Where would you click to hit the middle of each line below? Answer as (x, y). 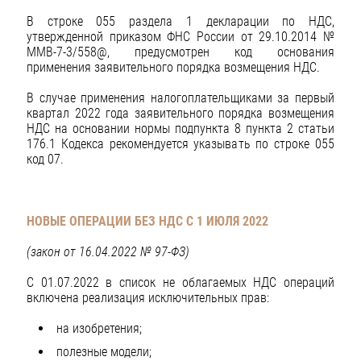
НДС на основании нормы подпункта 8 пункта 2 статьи (180, 129)
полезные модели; (104, 351)
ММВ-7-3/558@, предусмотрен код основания (180, 52)
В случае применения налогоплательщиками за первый (180, 98)
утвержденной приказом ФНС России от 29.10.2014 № (180, 37)
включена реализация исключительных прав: (148, 298)
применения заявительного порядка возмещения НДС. (173, 68)
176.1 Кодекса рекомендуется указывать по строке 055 (180, 144)
